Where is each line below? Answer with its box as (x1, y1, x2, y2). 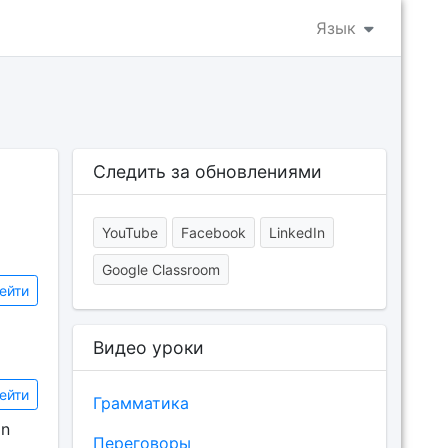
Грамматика (92, 393, 189, 413)
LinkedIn (268, 224, 325, 241)
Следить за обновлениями (92, 161, 322, 182)
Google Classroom (101, 261, 220, 278)
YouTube (101, 224, 158, 241)
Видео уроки (92, 337, 204, 358)
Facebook (180, 224, 246, 241)
